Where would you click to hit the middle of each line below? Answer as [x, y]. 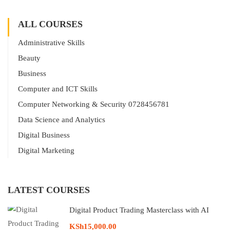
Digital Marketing [46, 151]
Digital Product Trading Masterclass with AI [139, 210]
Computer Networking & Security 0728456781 [94, 104]
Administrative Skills [51, 43]
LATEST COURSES [49, 190]
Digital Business [44, 135]
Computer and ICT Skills [58, 89]
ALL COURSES [50, 24]
